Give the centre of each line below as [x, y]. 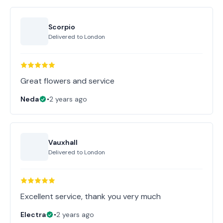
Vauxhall [63, 142]
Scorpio [62, 27]
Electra [33, 215]
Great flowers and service [67, 81]
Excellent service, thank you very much [91, 196]
